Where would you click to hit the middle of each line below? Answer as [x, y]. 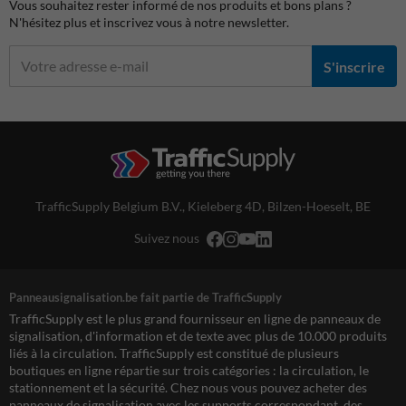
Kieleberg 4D [225, 207]
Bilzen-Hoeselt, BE [319, 207]
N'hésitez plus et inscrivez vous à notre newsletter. [149, 23]
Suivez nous [167, 238]
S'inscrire [354, 66]
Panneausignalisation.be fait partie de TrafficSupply [145, 297]
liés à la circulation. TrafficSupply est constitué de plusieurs [174, 353]
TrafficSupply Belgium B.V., [111, 207]
